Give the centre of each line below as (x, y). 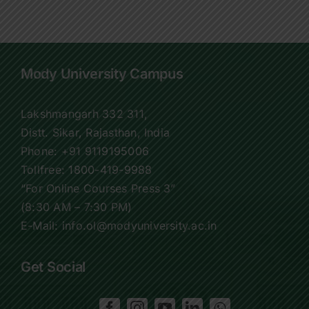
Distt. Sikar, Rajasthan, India (96, 133)
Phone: (41, 151)
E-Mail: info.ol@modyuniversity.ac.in (119, 226)
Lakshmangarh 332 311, (84, 114)
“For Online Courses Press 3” (98, 189)
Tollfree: (45, 170)
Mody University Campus (102, 73)
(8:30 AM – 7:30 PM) (77, 207)
